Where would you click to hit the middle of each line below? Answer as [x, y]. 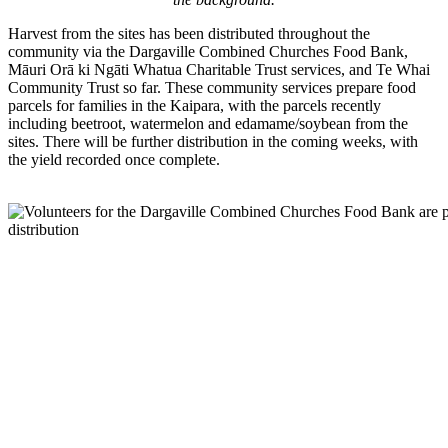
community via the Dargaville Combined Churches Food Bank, [208, 51]
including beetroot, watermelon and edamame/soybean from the [208, 123]
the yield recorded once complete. [114, 159]
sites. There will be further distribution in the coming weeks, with [213, 141]
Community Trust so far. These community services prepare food [212, 87]
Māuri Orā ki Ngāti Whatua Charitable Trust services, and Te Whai [219, 69]
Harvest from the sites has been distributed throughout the [189, 33]
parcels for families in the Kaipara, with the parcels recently [194, 105]
